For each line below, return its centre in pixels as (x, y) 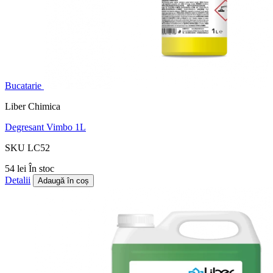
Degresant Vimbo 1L (45, 127)
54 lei (17, 169)
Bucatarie (23, 86)
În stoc (41, 169)
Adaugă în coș (63, 181)
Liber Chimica (33, 107)
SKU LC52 (27, 148)
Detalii (18, 180)
